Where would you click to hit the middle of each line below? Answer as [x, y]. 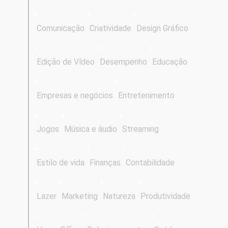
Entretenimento [146, 95]
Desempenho [123, 62]
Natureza [119, 196]
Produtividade [165, 196]
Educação [170, 62]
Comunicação [61, 28]
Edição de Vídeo [66, 62]
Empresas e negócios [75, 95]
